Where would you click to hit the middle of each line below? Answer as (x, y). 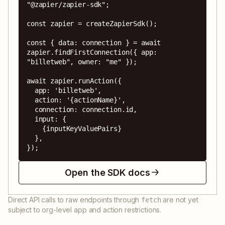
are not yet (180, 199)
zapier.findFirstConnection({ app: (92, 52)
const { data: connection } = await (94, 42)
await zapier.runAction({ (74, 81)
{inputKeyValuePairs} (35, 128)
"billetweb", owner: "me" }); (82, 62)
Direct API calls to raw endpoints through (74, 199)
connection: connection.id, (31, 109)
